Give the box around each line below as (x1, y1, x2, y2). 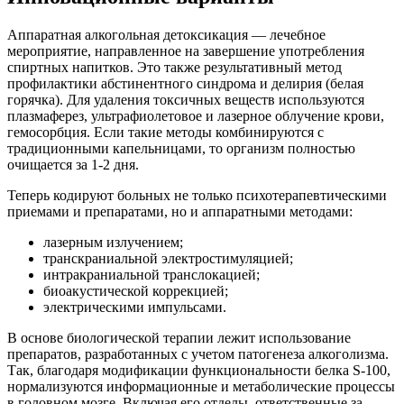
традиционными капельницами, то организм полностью (7, 140, 355, 156)
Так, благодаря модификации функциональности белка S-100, (7, 362, 390, 378)
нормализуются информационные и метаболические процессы (7, 378, 395, 394)
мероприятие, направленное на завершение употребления (7, 42, 364, 59)
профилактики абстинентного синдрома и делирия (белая (7, 75, 363, 91)
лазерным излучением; (43, 234, 183, 250)
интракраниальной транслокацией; (43, 266, 260, 282)
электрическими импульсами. (43, 298, 226, 315)
